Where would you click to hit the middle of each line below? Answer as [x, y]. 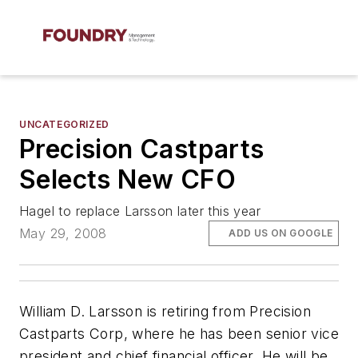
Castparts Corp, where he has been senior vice [179, 334]
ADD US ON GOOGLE [281, 233]
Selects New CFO [127, 179]
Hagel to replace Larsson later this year [140, 211]
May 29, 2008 [63, 234]
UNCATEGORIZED [64, 124]
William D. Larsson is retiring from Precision [165, 312]
